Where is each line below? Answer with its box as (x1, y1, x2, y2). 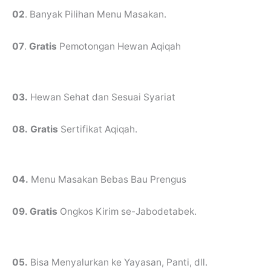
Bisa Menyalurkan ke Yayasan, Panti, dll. (28, 256, 207, 268)
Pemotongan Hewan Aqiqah (59, 40, 181, 52)
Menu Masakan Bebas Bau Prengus (28, 174, 186, 186)
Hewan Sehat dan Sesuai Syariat (28, 91, 175, 103)
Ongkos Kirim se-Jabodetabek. (60, 206, 197, 218)
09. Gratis (12, 206, 60, 218)
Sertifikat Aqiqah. (60, 123, 137, 135)
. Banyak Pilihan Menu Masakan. (25, 8, 166, 21)
